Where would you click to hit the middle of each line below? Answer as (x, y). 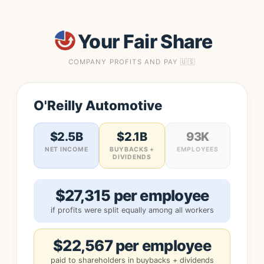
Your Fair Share (145, 41)
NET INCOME (67, 149)
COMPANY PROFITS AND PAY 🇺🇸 (132, 62)
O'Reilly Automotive (98, 105)
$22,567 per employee (132, 245)
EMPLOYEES (198, 149)
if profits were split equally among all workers (132, 210)
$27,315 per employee (132, 195)
